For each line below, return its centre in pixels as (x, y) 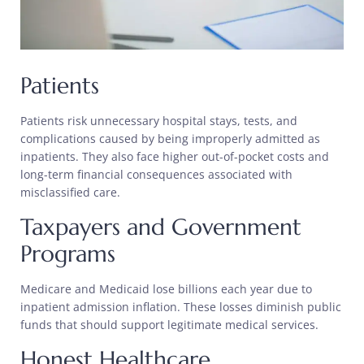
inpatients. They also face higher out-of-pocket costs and (175, 157)
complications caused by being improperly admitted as (170, 139)
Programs (68, 254)
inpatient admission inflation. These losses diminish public (181, 307)
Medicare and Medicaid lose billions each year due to (166, 289)
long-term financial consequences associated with (156, 175)
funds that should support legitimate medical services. (169, 325)
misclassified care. (70, 193)
